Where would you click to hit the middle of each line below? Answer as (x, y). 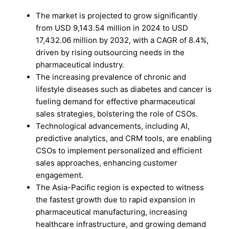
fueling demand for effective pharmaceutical (116, 101)
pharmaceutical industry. (80, 64)
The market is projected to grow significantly (117, 15)
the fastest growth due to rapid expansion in (116, 199)
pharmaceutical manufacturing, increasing (112, 212)
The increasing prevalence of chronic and (111, 77)
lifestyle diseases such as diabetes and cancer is (124, 89)
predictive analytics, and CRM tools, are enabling (124, 138)
